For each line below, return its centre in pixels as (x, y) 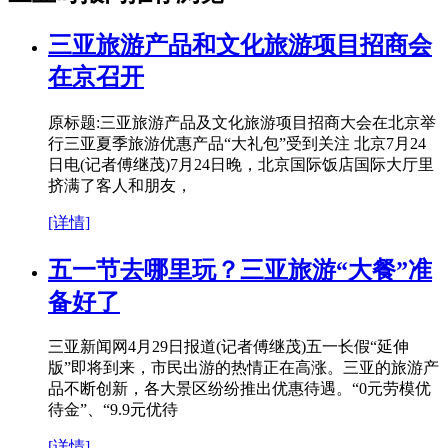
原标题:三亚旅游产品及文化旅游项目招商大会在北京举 (242, 122)
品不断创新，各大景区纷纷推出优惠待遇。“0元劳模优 (239, 389)
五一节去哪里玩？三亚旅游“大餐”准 (240, 269)
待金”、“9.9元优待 (113, 410)
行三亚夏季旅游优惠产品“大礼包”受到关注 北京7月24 (237, 143)
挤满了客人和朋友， (120, 185)
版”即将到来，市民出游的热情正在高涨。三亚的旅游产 (243, 368)
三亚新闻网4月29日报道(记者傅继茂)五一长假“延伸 (228, 347)
